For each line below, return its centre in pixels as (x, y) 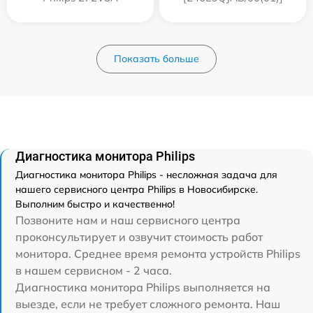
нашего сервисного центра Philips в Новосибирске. (137, 190)
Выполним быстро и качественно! (95, 204)
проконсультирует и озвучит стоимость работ (139, 237)
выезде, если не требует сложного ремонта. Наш (148, 304)
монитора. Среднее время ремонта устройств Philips (158, 254)
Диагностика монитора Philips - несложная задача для (146, 175)
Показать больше (156, 59)
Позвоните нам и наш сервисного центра (128, 220)
